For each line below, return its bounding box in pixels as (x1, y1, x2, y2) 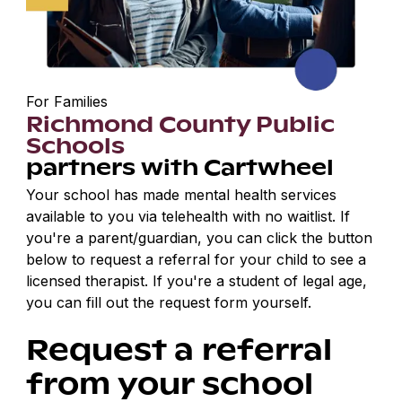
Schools (26, 128, 126, 162)
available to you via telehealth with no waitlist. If (26, 207, 351, 226)
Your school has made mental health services (26, 186, 337, 205)
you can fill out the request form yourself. (26, 293, 312, 312)
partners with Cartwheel (26, 150, 335, 183)
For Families (26, 92, 109, 111)
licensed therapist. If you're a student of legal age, (26, 272, 368, 291)
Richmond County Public (26, 107, 336, 140)
